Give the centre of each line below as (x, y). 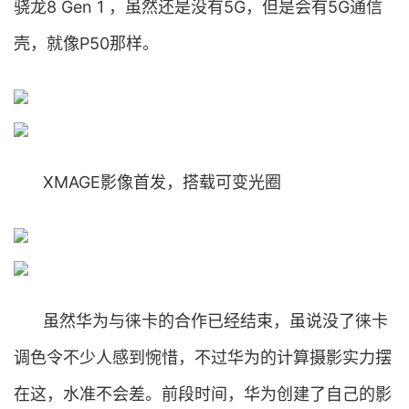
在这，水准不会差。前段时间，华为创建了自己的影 (203, 394)
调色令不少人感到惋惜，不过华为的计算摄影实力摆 (203, 357)
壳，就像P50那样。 (86, 43)
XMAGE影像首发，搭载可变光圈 (162, 182)
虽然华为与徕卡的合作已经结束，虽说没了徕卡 (215, 321)
